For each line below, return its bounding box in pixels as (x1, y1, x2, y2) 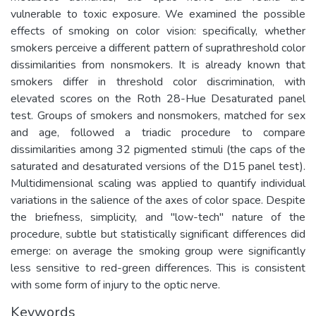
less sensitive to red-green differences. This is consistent (11, 260, 305, 276)
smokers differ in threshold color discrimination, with (11, 73, 305, 90)
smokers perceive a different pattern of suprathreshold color (11, 39, 305, 56)
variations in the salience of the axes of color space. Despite (11, 192, 305, 208)
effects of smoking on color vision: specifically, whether (11, 23, 305, 39)
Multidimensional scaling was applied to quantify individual (11, 175, 305, 191)
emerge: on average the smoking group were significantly (11, 243, 305, 259)
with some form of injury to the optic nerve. (11, 276, 220, 293)
